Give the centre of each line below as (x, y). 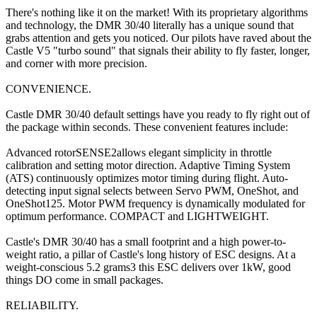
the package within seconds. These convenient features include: (147, 127)
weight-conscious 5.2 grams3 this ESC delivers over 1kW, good (148, 267)
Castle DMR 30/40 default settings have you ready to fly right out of (158, 114)
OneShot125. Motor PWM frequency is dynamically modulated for (155, 203)
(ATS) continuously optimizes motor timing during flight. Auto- (147, 178)
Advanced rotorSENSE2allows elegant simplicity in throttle (139, 152)
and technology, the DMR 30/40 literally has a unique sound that (150, 25)
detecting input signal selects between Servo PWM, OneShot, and (152, 190)
